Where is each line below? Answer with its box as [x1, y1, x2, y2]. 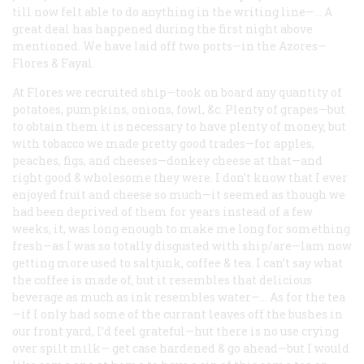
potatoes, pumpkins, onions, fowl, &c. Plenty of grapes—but [12, 101, 345, 117]
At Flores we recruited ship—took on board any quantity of [12, 84, 342, 100]
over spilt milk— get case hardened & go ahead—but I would [12, 340, 349, 356]
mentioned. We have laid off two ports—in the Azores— [12, 37, 327, 54]
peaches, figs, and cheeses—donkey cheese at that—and [12, 152, 323, 168]
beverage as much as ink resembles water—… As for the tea [12, 288, 345, 305]
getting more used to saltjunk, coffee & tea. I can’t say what [12, 254, 343, 271]
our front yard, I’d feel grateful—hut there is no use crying [12, 323, 339, 339]
